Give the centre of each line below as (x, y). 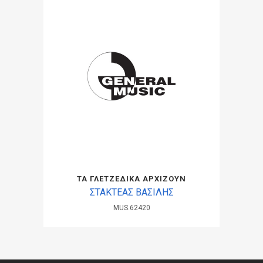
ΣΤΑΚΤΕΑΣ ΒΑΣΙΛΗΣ (131, 192)
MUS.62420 (131, 208)
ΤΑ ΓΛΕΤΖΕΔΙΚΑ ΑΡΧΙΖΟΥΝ (131, 179)
